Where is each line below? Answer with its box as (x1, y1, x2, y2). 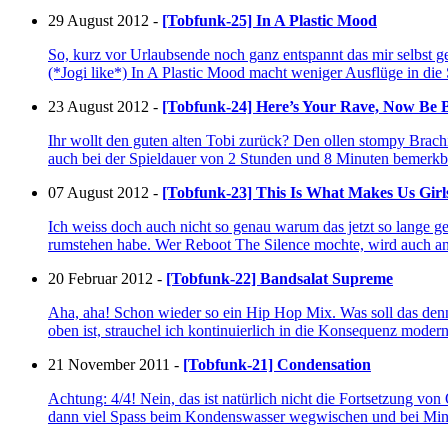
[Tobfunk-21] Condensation (183, 356, 371, 374)
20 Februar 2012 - (48, 270, 166, 288)
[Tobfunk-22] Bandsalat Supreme (166, 270, 393, 288)
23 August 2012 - (48, 98, 162, 116)
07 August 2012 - (48, 184, 162, 202)
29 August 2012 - (48, 12, 162, 30)
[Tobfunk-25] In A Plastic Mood (162, 12, 377, 30)
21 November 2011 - (48, 356, 183, 374)
